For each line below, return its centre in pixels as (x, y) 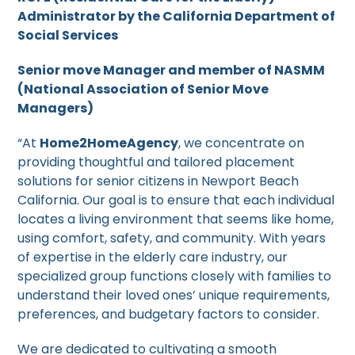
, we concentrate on (242, 143)
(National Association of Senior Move (143, 89)
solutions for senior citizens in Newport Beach (158, 181)
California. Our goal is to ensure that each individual (176, 200)
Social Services (68, 35)
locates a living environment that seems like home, (176, 219)
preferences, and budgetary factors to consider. (169, 314)
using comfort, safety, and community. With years (172, 238)
